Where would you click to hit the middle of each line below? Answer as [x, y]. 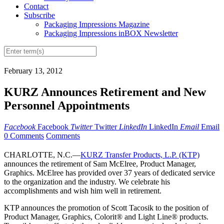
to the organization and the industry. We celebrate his [87, 182]
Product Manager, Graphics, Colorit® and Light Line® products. [106, 217]
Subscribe [39, 15]
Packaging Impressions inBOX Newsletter [111, 33]
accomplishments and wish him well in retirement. [83, 191]
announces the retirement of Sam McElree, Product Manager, [100, 164]
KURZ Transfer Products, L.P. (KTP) [140, 155]
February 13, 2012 [33, 71]
